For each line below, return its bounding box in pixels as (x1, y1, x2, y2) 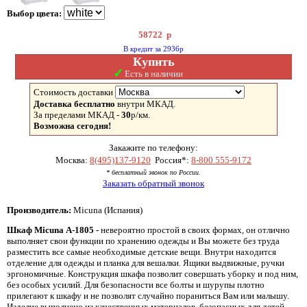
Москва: (56, 155, 90, 165)
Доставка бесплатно (34, 99, 115, 109)
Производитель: (7, 205, 71, 215)
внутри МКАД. (115, 99, 175, 109)
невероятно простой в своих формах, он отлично (99, 225, 290, 235)
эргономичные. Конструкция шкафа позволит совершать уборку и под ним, (7, 269, 298, 279)
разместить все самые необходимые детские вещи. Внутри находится (7, 247, 276, 257)
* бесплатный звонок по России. (106, 169, 201, 176)
